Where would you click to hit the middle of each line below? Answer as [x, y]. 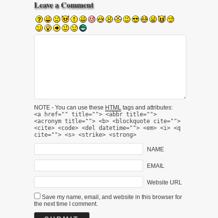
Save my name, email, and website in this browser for [112, 197]
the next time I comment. [66, 204]
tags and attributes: [147, 108]
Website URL [164, 182]
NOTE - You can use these [70, 108]
